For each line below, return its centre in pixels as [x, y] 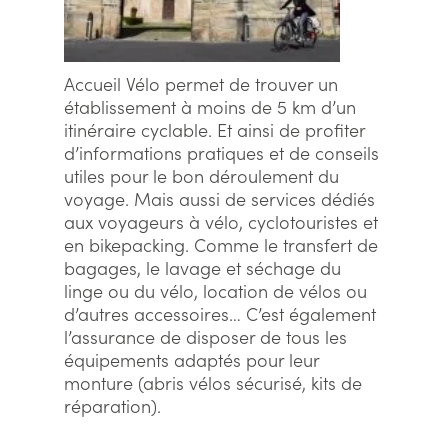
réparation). [112, 405]
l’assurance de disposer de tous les [205, 336]
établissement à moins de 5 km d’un [210, 106]
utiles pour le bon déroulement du [201, 175]
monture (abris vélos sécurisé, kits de [213, 382]
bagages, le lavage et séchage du [202, 267]
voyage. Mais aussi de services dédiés [219, 198]
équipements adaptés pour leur [191, 359]
